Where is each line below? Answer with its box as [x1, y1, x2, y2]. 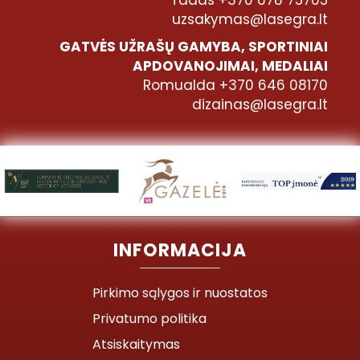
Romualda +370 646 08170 [143, 75, 328, 95]
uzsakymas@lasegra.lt [172, 9, 328, 29]
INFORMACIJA [113, 237, 247, 263]
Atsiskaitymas [92, 334, 180, 354]
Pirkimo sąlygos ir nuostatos [92, 283, 268, 302]
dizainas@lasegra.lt [192, 94, 328, 114]
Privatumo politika [92, 309, 207, 328]
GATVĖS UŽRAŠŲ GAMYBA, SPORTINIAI [59, 36, 328, 56]
